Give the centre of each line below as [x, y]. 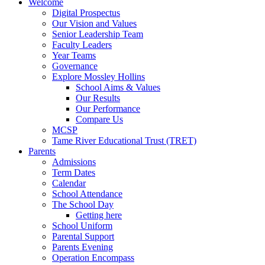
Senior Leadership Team [98, 34]
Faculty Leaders [82, 44]
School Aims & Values [118, 87]
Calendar [69, 183]
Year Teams [74, 55]
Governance [75, 66]
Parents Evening [83, 247]
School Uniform [82, 225]
